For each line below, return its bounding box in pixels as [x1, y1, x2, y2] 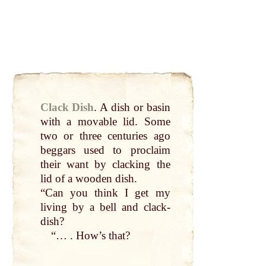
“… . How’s [51, 229, 109, 242]
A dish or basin [100, 101, 170, 114]
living [40, 201, 72, 214]
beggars [40, 144, 75, 157]
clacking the [106, 158, 170, 171]
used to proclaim [75, 144, 170, 157]
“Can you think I [40, 186, 135, 199]
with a [40, 115, 78, 128]
